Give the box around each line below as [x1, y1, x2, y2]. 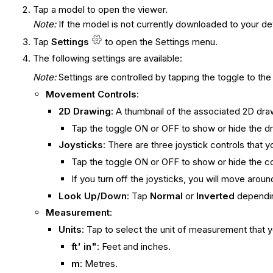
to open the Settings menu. [105, 35, 218, 48]
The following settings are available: [33, 52, 183, 65]
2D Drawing [58, 105, 112, 117]
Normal [150, 190, 183, 202]
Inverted [196, 190, 235, 202]
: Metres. [80, 257, 118, 269]
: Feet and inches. [97, 240, 171, 252]
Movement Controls [46, 88, 137, 101]
